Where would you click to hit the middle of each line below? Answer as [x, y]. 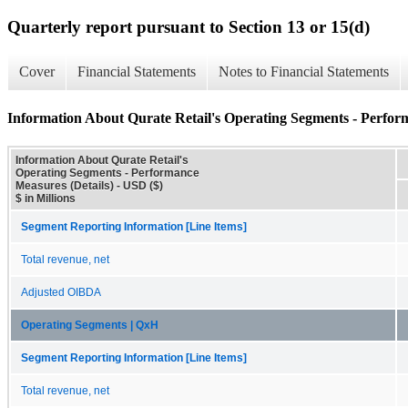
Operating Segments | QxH [90, 325]
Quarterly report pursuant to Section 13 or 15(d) [189, 26]
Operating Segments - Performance [107, 173]
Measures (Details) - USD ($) [89, 185]
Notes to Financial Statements [304, 72]
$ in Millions [46, 198]
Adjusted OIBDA [61, 292]
